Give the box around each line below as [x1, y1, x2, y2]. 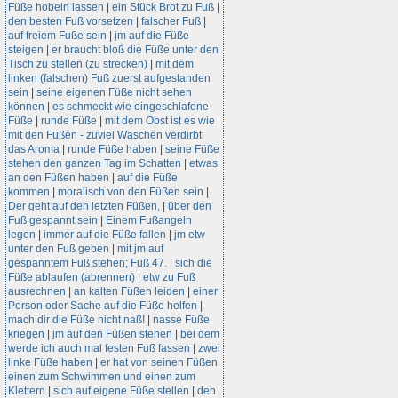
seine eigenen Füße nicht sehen [36, 86, 192, 99]
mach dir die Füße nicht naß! [8, 314, 145, 326]
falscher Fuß [141, 15, 201, 28]
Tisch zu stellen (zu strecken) [8, 58, 147, 70]
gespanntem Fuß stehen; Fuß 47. [8, 257, 167, 269]
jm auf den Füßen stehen [52, 328, 172, 340]
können [8, 100, 44, 113]
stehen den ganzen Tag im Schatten [8, 157, 181, 170]
